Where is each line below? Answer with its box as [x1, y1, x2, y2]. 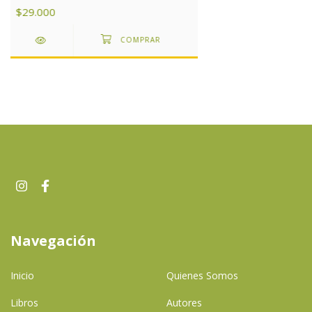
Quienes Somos [166, 268, 238, 282]
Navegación [10, 231, 96, 251]
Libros [10, 295, 38, 309]
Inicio [10, 268, 34, 282]
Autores [166, 295, 202, 309]
